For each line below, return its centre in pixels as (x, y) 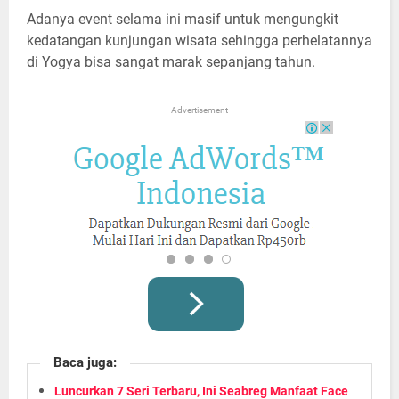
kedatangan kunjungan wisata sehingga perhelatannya (199, 40)
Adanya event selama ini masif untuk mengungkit (183, 19)
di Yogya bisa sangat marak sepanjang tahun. (171, 61)
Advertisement (199, 110)
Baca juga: (85, 362)
